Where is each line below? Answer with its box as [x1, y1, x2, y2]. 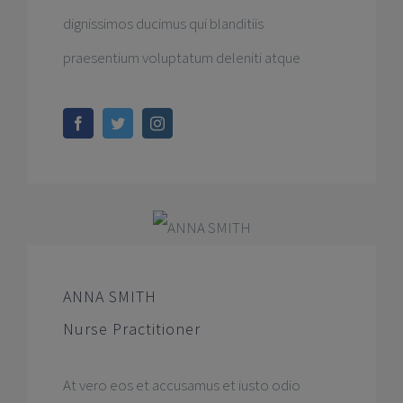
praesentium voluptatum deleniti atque [62, 47, 300, 67]
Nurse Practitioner [62, 318, 201, 339]
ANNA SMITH [62, 285, 157, 307]
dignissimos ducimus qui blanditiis [62, 13, 264, 33]
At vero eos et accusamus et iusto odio [62, 374, 300, 395]
